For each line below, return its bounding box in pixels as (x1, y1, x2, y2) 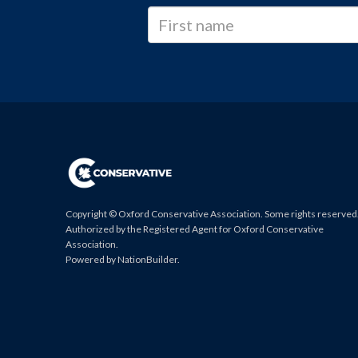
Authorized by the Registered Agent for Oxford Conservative (66, 222, 324, 235)
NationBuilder (117, 253, 178, 265)
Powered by (66, 253, 118, 265)
